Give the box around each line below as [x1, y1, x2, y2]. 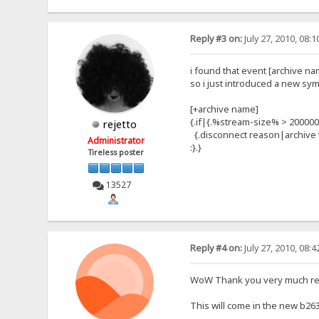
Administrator [88, 135, 145, 147]
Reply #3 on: [189, 33, 242, 46]
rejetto [103, 117, 137, 132]
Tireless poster [88, 147, 145, 158]
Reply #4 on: [189, 241, 242, 254]
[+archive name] [189, 103, 258, 116]
